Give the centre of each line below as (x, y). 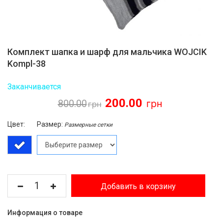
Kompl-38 (27, 64)
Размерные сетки (88, 125)
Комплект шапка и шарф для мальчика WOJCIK (107, 52)
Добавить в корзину (138, 186)
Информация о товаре (45, 213)
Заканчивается (34, 87)
